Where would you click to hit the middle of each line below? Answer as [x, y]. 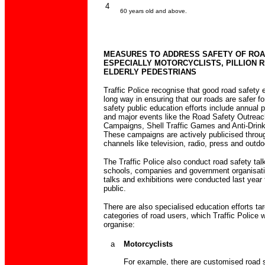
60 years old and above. [151, 11]
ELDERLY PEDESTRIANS [150, 72]
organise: [119, 225]
